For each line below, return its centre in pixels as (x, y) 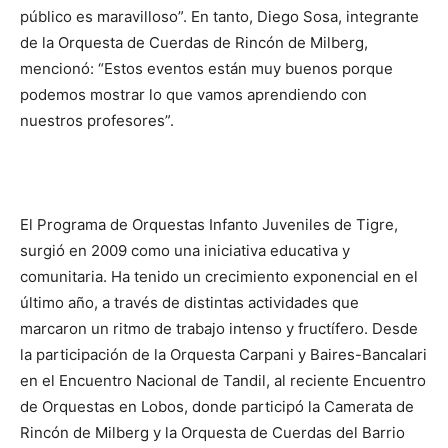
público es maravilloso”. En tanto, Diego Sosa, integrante (219, 16)
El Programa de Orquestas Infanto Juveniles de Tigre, (209, 224)
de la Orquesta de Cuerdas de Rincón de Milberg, (194, 42)
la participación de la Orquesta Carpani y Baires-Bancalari (223, 354)
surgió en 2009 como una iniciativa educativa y (185, 250)
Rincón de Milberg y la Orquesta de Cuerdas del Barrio (212, 432)
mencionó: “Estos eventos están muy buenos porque (206, 68)
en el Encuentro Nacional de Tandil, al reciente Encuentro (223, 380)
